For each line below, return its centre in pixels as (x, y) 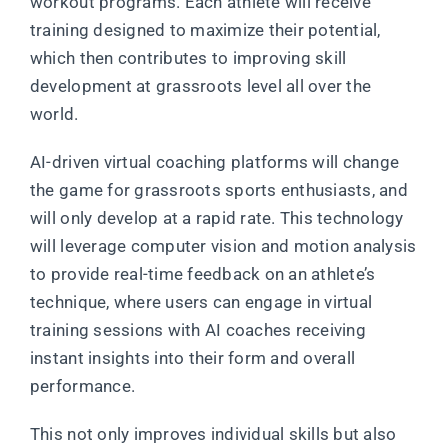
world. (54, 114)
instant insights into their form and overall (192, 358)
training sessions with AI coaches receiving (197, 330)
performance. (82, 386)
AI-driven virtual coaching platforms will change (214, 162)
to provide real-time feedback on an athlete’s (202, 274)
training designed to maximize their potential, (205, 30)
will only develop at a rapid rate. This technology (216, 218)
